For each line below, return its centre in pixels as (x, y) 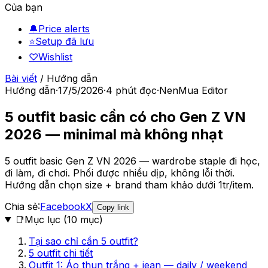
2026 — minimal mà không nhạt (114, 134)
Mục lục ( (45, 219)
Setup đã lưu (65, 41)
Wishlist (55, 57)
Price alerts (64, 29)
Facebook (63, 206)
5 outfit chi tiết (61, 253)
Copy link (113, 207)
